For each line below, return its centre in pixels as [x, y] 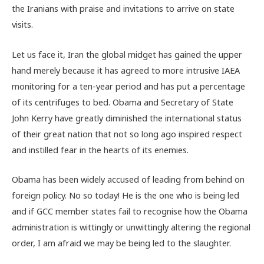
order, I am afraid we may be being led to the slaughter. [121, 243]
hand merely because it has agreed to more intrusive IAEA [126, 70]
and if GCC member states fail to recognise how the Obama [130, 211]
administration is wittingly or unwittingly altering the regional [131, 227]
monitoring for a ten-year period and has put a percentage [128, 86]
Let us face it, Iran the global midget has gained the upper [127, 54]
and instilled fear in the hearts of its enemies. [100, 149]
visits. [22, 24]
